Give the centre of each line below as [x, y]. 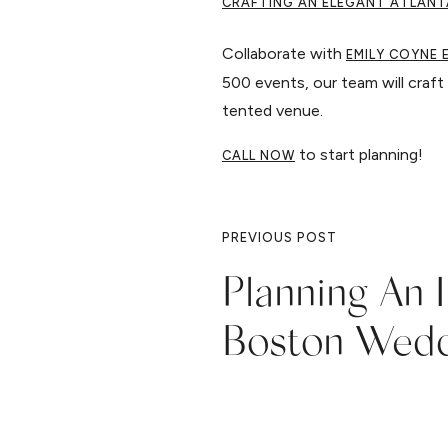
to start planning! [359, 155]
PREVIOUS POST [279, 238]
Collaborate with [284, 54]
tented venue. [272, 111]
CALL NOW [258, 156]
